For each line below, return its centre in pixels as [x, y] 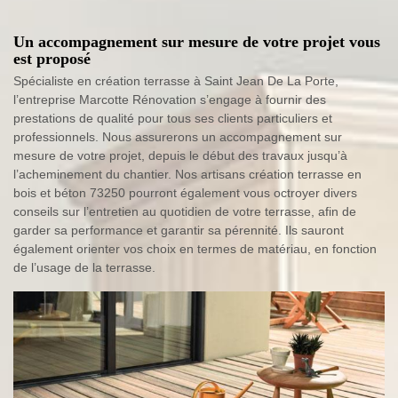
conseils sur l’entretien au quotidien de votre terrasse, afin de [185, 211]
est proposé [52, 58]
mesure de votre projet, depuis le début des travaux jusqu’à [180, 155]
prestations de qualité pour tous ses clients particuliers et [173, 118]
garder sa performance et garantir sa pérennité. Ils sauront [179, 230]
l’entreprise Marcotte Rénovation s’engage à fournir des [170, 99]
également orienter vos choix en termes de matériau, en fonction [195, 248]
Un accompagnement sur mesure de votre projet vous [197, 41]
